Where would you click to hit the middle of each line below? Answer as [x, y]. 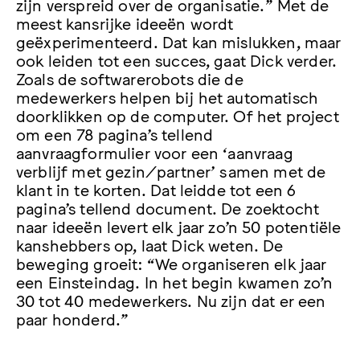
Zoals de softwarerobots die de [130, 78]
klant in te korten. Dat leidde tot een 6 [156, 188]
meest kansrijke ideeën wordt [125, 22]
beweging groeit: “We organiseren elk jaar [172, 262]
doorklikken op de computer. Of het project [178, 115]
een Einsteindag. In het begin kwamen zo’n [175, 281]
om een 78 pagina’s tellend [115, 133]
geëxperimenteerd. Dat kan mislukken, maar [179, 41]
